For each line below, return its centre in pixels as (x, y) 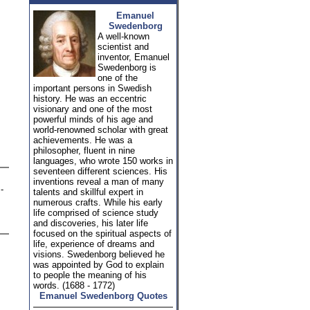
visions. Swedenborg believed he (99, 254)
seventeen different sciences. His (100, 171)
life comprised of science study (96, 213)
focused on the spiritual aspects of (102, 234)
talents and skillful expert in (88, 192)
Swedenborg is (127, 67)
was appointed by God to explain (99, 265)
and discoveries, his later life (91, 223)
